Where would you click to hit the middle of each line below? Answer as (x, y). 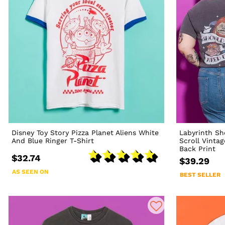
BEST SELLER (200, 175)
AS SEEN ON (31, 172)
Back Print (198, 148)
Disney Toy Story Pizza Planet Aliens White (85, 132)
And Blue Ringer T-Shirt (53, 140)
